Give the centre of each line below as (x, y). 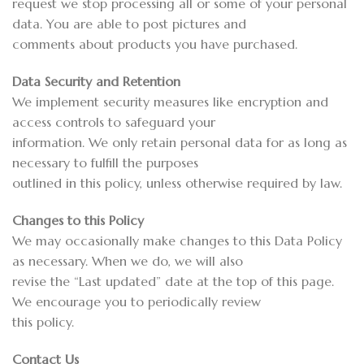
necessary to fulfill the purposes (105, 163)
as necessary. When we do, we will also (128, 260)
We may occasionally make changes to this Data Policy (177, 240)
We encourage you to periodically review (136, 301)
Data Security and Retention (96, 82)
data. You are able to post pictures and (129, 24)
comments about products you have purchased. (155, 44)
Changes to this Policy (78, 220)
